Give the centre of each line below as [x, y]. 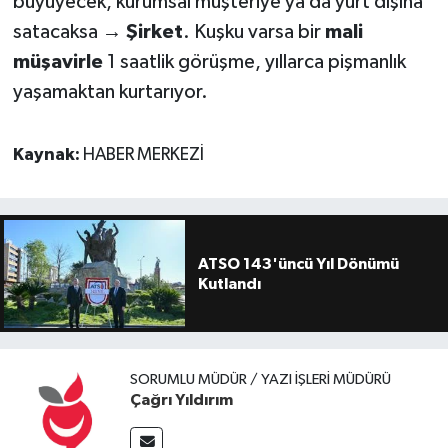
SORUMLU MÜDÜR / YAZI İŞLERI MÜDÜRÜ [260, 379]
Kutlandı [229, 283]
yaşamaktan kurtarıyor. [110, 91]
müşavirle [57, 61]
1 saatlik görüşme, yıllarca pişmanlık [254, 61]
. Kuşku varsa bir [253, 31]
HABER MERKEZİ [143, 154]
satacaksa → [69, 31]
